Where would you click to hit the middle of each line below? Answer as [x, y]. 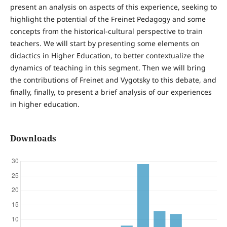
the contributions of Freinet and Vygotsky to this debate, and [113, 80]
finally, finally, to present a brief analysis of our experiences [111, 92]
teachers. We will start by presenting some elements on [105, 44]
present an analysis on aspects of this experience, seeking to [113, 7]
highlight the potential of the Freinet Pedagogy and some [108, 19]
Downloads [33, 139]
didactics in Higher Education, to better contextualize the [107, 56]
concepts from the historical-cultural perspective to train [106, 31]
